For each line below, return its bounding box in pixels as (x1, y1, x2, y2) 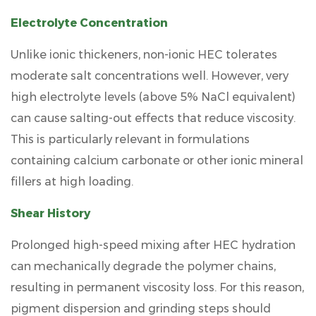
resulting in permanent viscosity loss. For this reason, (11, 280, 304, 294)
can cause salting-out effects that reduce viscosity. (11, 111, 296, 125)
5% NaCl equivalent (180, 90, 292, 104)
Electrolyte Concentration (11, 16, 168, 30)
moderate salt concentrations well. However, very (11, 68, 288, 83)
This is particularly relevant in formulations (11, 132, 250, 146)
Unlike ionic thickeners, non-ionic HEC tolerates (11, 47, 277, 61)
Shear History (11, 206, 90, 220)
